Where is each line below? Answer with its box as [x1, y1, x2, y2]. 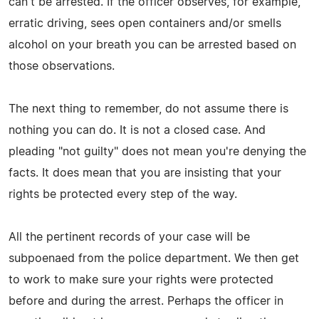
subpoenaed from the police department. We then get [9, 252, 299, 264]
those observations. [9, 60, 115, 72]
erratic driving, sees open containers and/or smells [9, 17, 281, 29]
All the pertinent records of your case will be [9, 231, 250, 243]
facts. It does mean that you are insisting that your [9, 167, 281, 179]
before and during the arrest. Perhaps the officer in [9, 295, 283, 307]
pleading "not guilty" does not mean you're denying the [9, 145, 306, 157]
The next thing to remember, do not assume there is [9, 103, 288, 115]
